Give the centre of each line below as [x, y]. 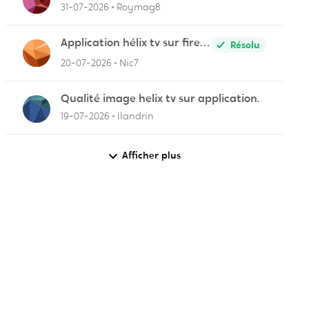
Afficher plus [152, 155]
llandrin [135, 116]
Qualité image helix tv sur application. [160, 98]
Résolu [245, 45]
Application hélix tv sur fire [130, 42]
